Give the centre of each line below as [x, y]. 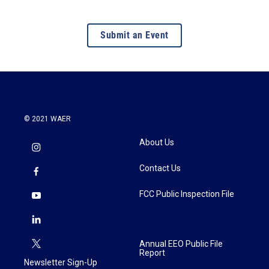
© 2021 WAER [47, 119]
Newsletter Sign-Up [61, 262]
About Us [157, 142]
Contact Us [160, 168]
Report [152, 252]
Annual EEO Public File [181, 243]
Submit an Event [134, 35]
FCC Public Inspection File [187, 194]
